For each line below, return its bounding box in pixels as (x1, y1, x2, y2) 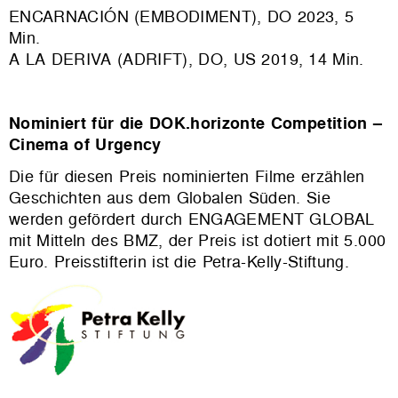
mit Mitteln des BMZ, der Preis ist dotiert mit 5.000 (9, 228, 386, 251)
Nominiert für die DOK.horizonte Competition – (9, 111, 383, 134)
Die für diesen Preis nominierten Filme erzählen (9, 164, 365, 187)
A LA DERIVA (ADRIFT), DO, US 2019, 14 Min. (9, 47, 364, 70)
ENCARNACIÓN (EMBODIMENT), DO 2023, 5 (9, 4, 354, 28)
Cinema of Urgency (9, 132, 162, 155)
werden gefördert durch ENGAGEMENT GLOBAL (9, 207, 375, 230)
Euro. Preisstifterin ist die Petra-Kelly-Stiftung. (9, 250, 350, 273)
